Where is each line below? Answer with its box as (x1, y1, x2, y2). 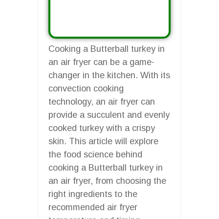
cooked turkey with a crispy (48, 123, 155, 133)
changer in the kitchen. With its (48, 70, 170, 80)
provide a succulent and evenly (48, 109, 170, 120)
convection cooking (48, 83, 124, 93)
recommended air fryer (48, 202, 137, 212)
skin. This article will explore (48, 136, 158, 146)
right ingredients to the (48, 189, 137, 199)
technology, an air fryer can (48, 96, 155, 107)
